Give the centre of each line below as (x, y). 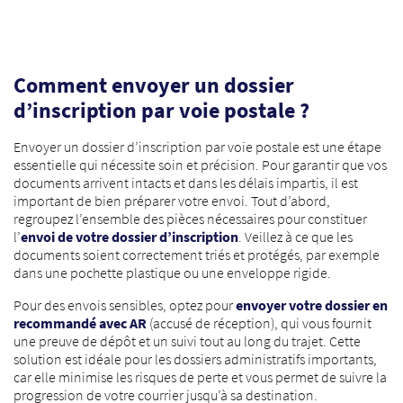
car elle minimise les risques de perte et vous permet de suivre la (200, 377)
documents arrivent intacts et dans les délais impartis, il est (186, 183)
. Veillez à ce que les (296, 237)
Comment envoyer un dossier (154, 85)
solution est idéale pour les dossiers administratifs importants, (195, 359)
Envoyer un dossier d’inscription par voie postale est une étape (197, 147)
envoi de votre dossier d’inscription (130, 237)
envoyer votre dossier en (312, 305)
